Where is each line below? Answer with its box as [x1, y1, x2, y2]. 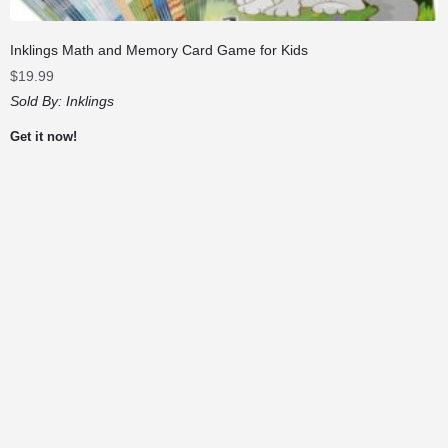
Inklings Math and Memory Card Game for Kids [10, 41, 308, 58]
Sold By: [10, 92, 66, 109]
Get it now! [10, 128, 77, 144]
